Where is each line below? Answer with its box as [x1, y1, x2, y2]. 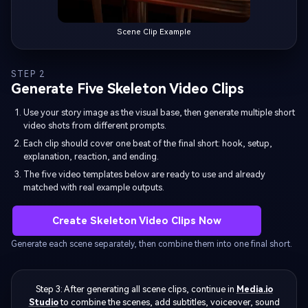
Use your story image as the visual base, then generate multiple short [23, 107, 295, 118]
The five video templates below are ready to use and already [23, 168, 265, 179]
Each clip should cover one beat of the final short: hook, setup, [23, 137, 272, 148]
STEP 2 [11, 69, 46, 80]
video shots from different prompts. [23, 120, 166, 131]
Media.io [236, 284, 273, 295]
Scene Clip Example [117, 27, 191, 37]
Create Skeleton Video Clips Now [52, 214, 221, 227]
